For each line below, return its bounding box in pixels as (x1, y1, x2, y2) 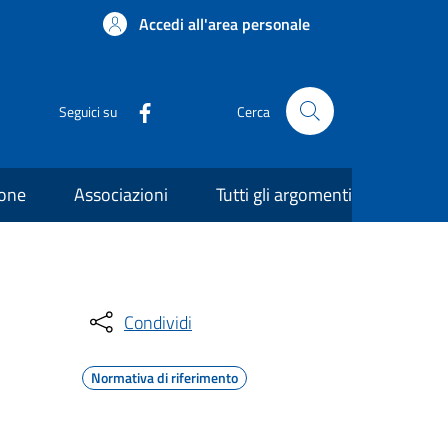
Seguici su (59, 100, 117, 122)
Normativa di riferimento (91, 367, 238, 388)
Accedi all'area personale (139, 12, 310, 36)
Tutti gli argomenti (216, 181, 352, 208)
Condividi (124, 308, 192, 336)
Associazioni (74, 181, 168, 208)
